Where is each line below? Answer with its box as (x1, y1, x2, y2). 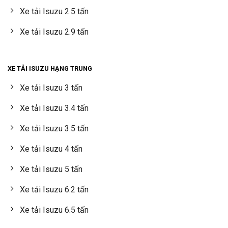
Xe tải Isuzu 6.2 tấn (20, 185, 89, 195)
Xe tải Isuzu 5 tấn (20, 164, 82, 175)
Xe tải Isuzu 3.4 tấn (20, 103, 89, 113)
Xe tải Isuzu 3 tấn (20, 83, 82, 93)
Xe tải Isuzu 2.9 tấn (20, 27, 89, 37)
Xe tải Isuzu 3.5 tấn (20, 124, 89, 134)
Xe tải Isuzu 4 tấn (20, 144, 82, 154)
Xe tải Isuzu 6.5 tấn (20, 205, 89, 215)
